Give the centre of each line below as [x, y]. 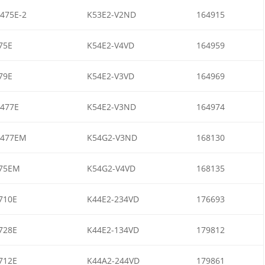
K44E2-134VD [113, 230]
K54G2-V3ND [112, 137]
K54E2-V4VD [110, 45]
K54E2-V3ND [111, 106]
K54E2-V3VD [110, 76]
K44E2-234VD [113, 199]
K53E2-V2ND [111, 14]
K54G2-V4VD [111, 168]
